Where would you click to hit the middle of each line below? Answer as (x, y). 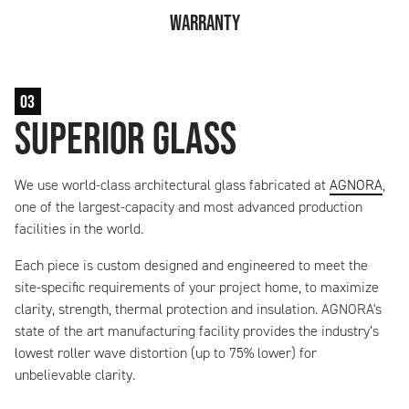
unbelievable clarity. (75, 374)
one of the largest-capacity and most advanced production (189, 206)
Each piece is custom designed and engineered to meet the (191, 265)
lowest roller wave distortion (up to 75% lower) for (166, 352)
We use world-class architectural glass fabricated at (172, 184)
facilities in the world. (79, 228)
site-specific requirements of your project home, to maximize (197, 287)
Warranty (204, 22)
